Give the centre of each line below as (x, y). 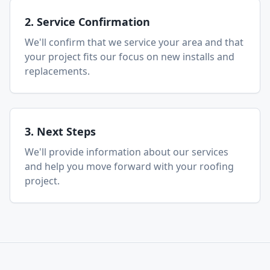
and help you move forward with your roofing (129, 166)
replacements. (57, 71)
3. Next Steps (60, 131)
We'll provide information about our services (127, 152)
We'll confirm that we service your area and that (134, 42)
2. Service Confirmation (87, 22)
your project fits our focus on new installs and (130, 57)
